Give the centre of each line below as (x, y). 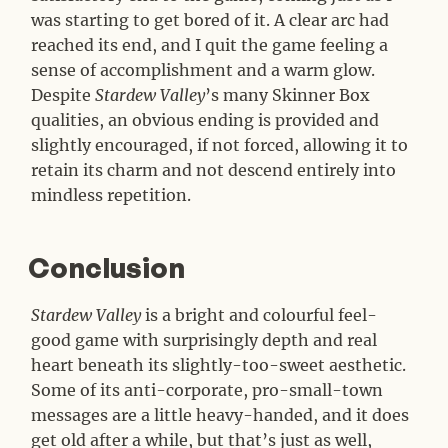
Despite (63, 94)
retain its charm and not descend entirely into (214, 169)
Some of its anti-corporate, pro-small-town (207, 390)
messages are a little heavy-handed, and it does (220, 415)
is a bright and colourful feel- (259, 315)
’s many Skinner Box (288, 94)
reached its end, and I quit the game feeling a (210, 44)
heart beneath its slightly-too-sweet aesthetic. (219, 365)
